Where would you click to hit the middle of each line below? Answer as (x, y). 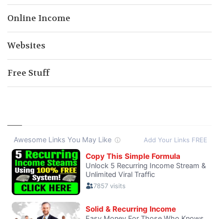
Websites (26, 45)
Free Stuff (28, 73)
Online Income (39, 18)
